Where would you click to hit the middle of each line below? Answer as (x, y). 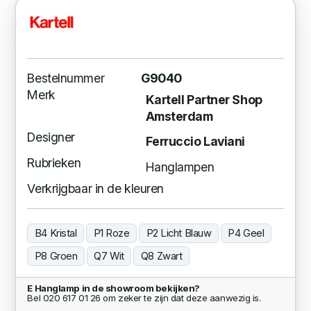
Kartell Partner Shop (204, 99)
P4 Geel (246, 233)
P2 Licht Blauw (179, 233)
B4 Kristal (56, 233)
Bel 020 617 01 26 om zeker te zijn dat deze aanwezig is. (144, 298)
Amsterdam (179, 116)
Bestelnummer (66, 78)
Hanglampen (180, 167)
